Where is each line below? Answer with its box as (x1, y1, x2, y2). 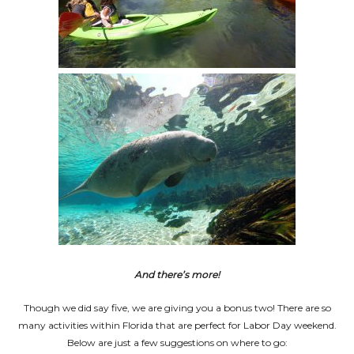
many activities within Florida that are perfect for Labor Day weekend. (17, 319, 337, 331)
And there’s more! (134, 269, 220, 281)
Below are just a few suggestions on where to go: (66, 337, 288, 348)
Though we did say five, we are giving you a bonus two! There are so (23, 302, 331, 314)
